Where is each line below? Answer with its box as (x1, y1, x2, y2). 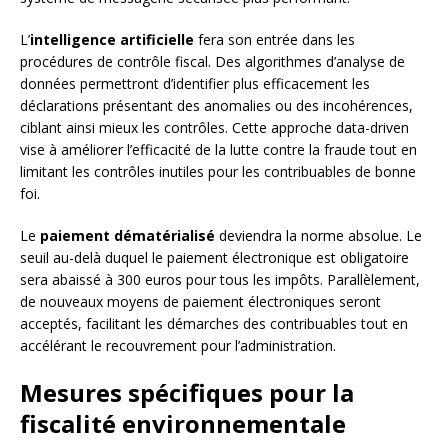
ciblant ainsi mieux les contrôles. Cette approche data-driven (20, 118, 409, 138)
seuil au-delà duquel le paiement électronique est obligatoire (20, 248, 409, 268)
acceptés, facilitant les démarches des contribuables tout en (20, 314, 408, 334)
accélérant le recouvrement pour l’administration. (20, 336, 336, 356)
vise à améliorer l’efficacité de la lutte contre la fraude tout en (20, 140, 417, 160)
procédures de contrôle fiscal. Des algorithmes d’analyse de (20, 52, 405, 72)
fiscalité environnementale (20, 407, 346, 441)
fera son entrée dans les (194, 30, 355, 50)
